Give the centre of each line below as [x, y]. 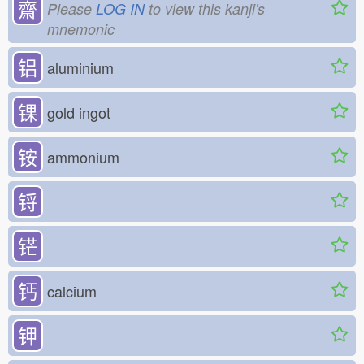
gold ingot [79, 113]
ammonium [83, 157]
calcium [72, 291]
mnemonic [81, 29]
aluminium [80, 68]
